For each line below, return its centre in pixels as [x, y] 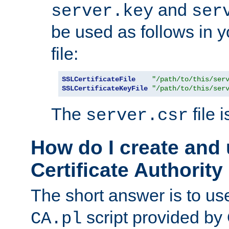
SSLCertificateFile [99, 79]
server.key [102, 12]
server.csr [137, 116]
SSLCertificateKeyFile [105, 89]
